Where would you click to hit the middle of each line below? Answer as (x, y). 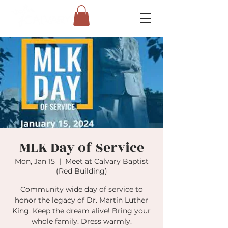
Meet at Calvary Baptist (107, 161)
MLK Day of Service (81, 147)
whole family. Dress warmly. (81, 221)
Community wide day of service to (81, 189)
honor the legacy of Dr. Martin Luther (81, 200)
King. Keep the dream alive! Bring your (81, 210)
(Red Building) (81, 171)
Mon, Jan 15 (35, 161)
